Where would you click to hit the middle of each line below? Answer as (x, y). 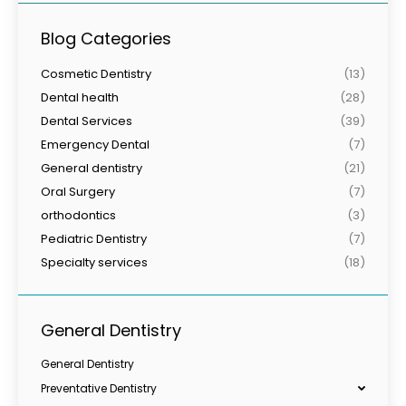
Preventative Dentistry (99, 388)
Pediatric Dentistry (94, 238)
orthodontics (78, 215)
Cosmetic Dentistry (96, 73)
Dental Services (87, 121)
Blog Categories (106, 38)
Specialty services (94, 262)
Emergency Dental (95, 144)
